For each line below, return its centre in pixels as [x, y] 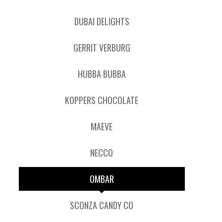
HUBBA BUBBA [102, 74]
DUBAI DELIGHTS [102, 21]
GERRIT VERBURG [102, 48]
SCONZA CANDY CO [102, 205]
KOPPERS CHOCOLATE [102, 100]
